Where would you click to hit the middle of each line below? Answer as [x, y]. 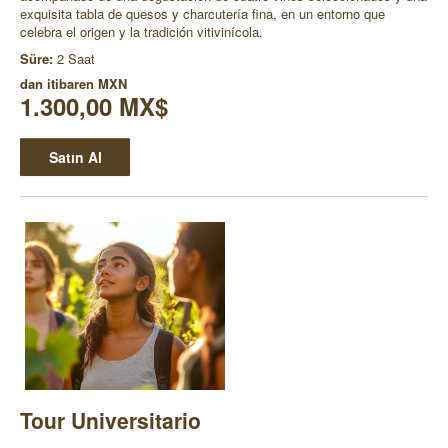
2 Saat [76, 59]
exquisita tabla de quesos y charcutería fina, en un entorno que [202, 14]
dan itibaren [59, 84]
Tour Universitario [110, 419]
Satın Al [75, 157]
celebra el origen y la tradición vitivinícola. [141, 32]
